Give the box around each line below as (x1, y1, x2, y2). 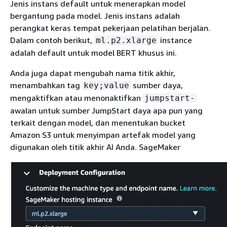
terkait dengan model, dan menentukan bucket (10, 117, 185, 128)
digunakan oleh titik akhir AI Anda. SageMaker (10, 141, 180, 152)
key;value (84, 80, 129, 90)
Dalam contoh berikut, (10, 34, 94, 45)
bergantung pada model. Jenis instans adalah (10, 10, 180, 21)
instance (158, 34, 192, 45)
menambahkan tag (10, 80, 82, 90)
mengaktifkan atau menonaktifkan (10, 92, 143, 103)
